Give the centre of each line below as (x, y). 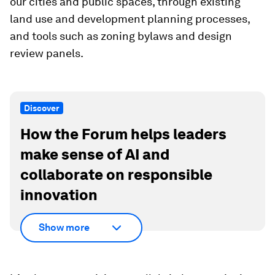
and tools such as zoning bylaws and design (121, 36)
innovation (59, 195)
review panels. (47, 53)
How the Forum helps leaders (123, 134)
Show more (64, 228)
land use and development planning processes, (130, 19)
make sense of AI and (95, 155)
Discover (42, 108)
